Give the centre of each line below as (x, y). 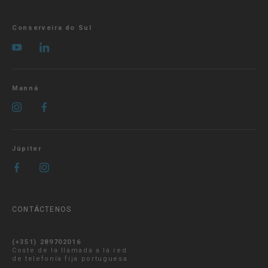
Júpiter (27, 148)
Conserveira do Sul (52, 28)
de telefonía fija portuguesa (70, 259)
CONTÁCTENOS (42, 209)
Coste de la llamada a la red (70, 250)
